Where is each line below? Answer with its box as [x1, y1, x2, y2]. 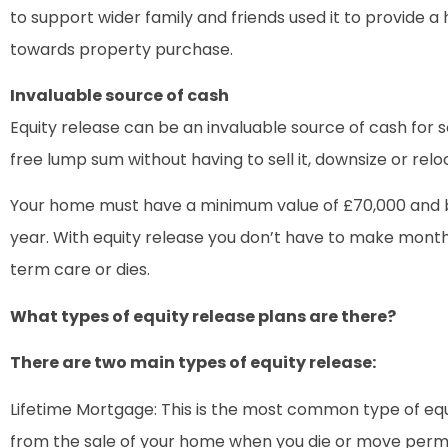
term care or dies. [10, 258, 150, 282]
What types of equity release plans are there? [10, 304, 396, 328]
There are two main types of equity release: [10, 351, 376, 375]
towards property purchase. [10, 37, 233, 61]
